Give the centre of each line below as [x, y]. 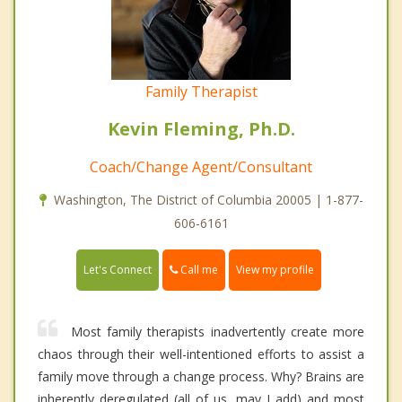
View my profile [275, 270]
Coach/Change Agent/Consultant [201, 166]
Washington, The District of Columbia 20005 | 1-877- [208, 199]
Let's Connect [118, 270]
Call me [198, 269]
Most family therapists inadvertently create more [218, 332]
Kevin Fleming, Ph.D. [201, 128]
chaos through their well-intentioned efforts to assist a [201, 354]
